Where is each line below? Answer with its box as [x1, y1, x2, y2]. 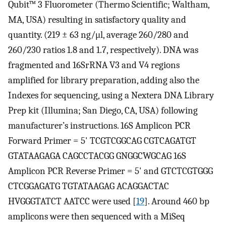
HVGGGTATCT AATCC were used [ [8, 195, 136, 207]
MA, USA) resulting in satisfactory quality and [8, 14, 186, 25]
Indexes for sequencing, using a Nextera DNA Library [8, 89, 214, 101]
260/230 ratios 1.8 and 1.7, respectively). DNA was [8, 44, 198, 55]
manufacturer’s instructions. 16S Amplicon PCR [8, 120, 191, 131]
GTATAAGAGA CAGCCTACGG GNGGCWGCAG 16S [8, 150, 186, 161]
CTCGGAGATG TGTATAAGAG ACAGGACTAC [8, 180, 169, 192]
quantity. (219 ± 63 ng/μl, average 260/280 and [8, 29, 189, 40]
